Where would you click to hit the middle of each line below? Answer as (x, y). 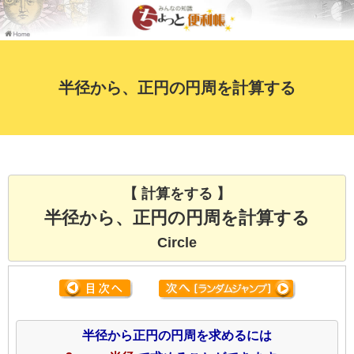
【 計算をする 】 (177, 194)
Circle (177, 243)
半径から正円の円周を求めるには (177, 336)
